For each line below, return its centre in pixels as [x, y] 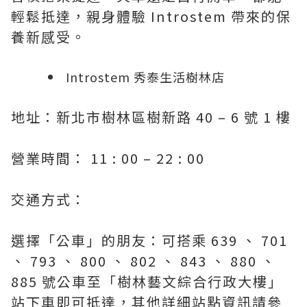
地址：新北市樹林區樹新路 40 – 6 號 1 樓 [151, 117]
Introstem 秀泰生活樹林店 [145, 77]
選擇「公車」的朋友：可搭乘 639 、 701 [149, 240]
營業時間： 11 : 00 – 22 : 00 [108, 158]
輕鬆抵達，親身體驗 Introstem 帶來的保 [151, 16]
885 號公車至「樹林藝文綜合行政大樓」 [147, 281]
